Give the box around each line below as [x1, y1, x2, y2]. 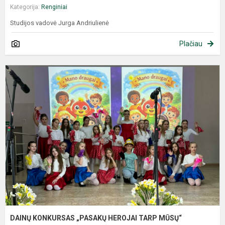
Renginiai [41, 4, 67, 11]
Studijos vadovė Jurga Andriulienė [10, 19, 109, 27]
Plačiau [179, 40, 202, 48]
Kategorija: [10, 4, 41, 11]
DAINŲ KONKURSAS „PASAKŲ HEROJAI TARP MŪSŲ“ [10, 213, 183, 222]
